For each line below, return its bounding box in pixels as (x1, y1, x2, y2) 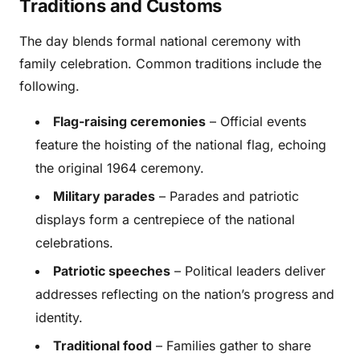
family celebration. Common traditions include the (19, 55, 321, 72)
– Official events (206, 113, 306, 129)
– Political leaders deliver (170, 263, 325, 279)
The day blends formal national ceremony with (19, 33, 301, 49)
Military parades (53, 188, 155, 204)
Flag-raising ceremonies (53, 113, 206, 129)
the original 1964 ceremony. (35, 160, 204, 176)
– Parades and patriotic (155, 188, 299, 204)
